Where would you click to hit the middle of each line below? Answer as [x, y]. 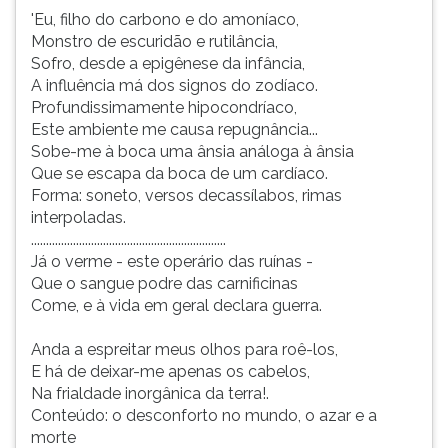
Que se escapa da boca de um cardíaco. [179, 173]
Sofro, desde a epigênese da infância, [168, 63]
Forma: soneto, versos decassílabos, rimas [186, 195]
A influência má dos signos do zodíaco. [174, 85]
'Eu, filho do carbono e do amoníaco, [165, 19]
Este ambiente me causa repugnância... [174, 129]
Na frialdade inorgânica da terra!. [150, 393]
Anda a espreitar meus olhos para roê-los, [184, 349]
